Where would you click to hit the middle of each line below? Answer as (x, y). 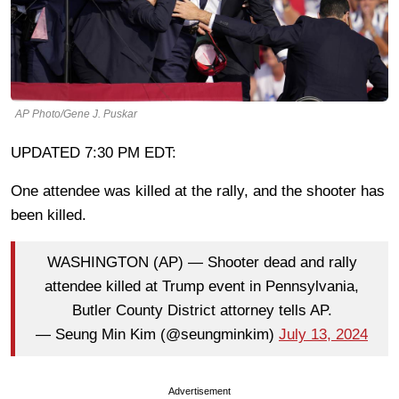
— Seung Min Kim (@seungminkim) (157, 335)
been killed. (49, 215)
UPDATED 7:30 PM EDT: (94, 152)
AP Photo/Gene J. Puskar (76, 114)
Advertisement (199, 391)
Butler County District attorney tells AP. (202, 311)
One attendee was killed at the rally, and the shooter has (198, 191)
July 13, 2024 (323, 335)
